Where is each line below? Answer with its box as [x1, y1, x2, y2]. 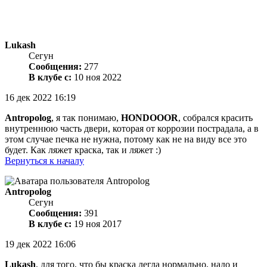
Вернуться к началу [5, 156, 84, 166]
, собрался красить [178, 113, 253, 123]
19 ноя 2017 [72, 219, 122, 229]
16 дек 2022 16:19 [5, 92, 76, 103]
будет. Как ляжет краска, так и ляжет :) [5, 145, 161, 156]
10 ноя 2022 [72, 72, 122, 83]
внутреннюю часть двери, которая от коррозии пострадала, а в [5, 123, 259, 134]
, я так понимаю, [51, 113, 121, 123]
